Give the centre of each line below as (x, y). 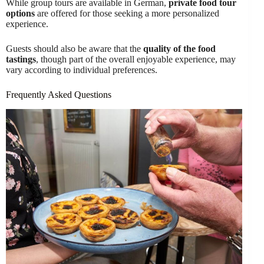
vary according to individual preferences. (82, 70)
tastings (21, 59)
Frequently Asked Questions (59, 94)
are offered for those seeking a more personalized (127, 13)
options (20, 13)
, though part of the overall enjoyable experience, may (136, 59)
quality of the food (179, 48)
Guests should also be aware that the (75, 48)
